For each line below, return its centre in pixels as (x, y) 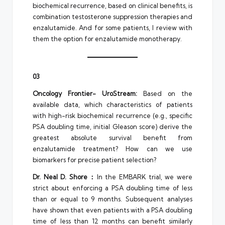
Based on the (165, 94)
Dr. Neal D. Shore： (65, 177)
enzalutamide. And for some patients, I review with (113, 27)
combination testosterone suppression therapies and (113, 16)
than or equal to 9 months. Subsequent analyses (113, 199)
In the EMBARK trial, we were (144, 177)
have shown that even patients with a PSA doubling (113, 210)
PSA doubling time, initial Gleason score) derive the (113, 127)
